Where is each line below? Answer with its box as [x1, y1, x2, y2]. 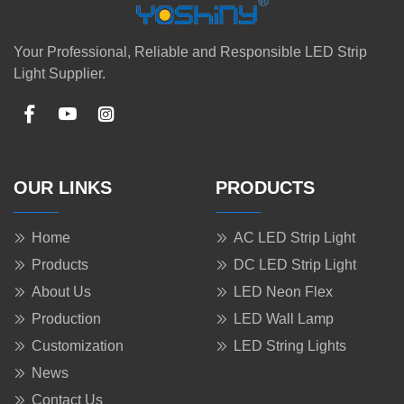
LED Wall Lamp [234, 311, 334, 327]
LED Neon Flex [234, 284, 333, 300]
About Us [32, 284, 91, 300]
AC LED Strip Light [234, 230, 355, 246]
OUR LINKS [14, 178, 112, 198]
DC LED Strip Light [234, 257, 356, 273]
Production [32, 311, 101, 327]
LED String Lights [234, 338, 346, 354]
